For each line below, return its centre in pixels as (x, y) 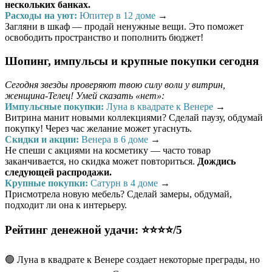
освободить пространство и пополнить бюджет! (104, 38)
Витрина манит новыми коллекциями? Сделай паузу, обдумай (134, 117)
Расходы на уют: (41, 16)
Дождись (216, 161)
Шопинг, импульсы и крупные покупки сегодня (132, 61)
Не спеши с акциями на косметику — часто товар (108, 150)
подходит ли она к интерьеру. (66, 205)
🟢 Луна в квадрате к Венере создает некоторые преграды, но (132, 260)
